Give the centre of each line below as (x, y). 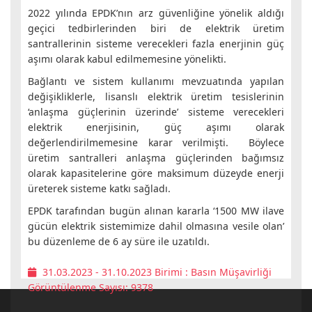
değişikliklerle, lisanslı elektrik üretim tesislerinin (156, 96)
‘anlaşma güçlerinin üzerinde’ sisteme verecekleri (156, 112)
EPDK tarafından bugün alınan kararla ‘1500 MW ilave (156, 211)
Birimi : (171, 272)
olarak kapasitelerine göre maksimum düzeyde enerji (156, 173)
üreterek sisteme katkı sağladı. (101, 188)
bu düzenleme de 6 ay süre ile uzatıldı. (119, 241)
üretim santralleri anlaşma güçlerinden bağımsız (156, 158)
